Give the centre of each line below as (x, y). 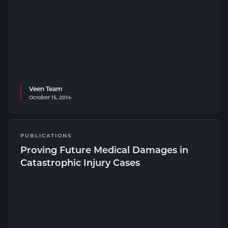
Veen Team (46, 89)
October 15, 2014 (50, 97)
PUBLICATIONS (46, 135)
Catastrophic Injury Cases (80, 162)
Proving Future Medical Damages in (104, 150)
